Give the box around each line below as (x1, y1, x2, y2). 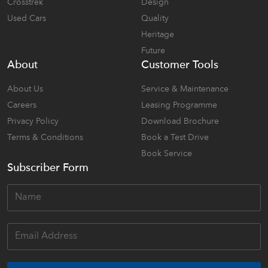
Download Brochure (141, 117, 219, 126)
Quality (141, 14, 169, 23)
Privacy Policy (7, 117, 59, 126)
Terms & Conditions (7, 133, 83, 142)
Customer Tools (141, 60, 218, 71)
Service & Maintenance (141, 85, 229, 93)
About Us (7, 85, 43, 93)
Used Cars (7, 14, 46, 23)
